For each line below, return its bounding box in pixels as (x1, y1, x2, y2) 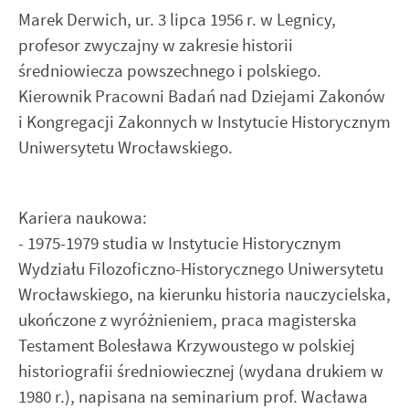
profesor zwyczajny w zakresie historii (18, 34, 293, 58)
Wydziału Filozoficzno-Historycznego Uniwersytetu (18, 257, 383, 280)
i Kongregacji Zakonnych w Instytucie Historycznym (18, 110, 391, 134)
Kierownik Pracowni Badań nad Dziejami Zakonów (18, 85, 385, 109)
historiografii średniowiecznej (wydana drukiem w (18, 359, 383, 383)
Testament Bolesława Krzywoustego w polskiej (18, 333, 355, 357)
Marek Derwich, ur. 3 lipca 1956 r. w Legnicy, (18, 8, 336, 32)
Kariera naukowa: (18, 205, 147, 229)
